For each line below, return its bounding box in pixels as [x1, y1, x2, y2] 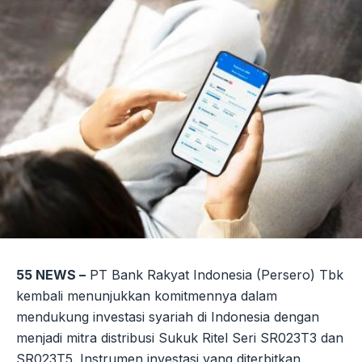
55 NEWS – [16, 266, 86, 283]
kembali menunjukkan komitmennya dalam [16, 287, 277, 304]
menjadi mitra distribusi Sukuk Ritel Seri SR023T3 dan [16, 329, 343, 346]
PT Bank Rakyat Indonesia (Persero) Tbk [86, 266, 343, 283]
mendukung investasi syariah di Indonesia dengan [16, 308, 319, 325]
